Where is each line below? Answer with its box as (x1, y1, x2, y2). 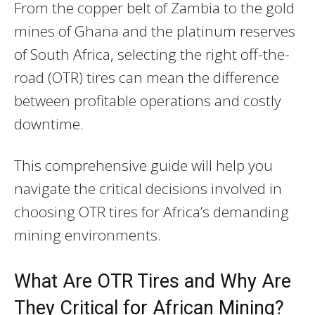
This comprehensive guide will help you (14, 155, 273, 175)
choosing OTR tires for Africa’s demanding (14, 201, 289, 221)
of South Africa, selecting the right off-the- (14, 44, 290, 64)
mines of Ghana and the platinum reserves (14, 20, 295, 41)
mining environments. (14, 224, 161, 245)
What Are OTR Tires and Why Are (14, 269, 291, 292)
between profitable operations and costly (14, 90, 281, 110)
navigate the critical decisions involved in (14, 178, 282, 198)
